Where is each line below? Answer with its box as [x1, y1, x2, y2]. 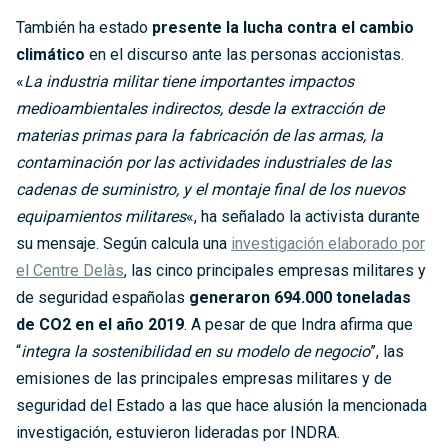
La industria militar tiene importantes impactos [24, 72, 354, 92]
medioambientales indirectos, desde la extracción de [16, 99, 384, 119]
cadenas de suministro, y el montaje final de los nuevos [16, 180, 405, 200]
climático [16, 45, 85, 65]
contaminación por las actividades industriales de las [16, 153, 391, 173]
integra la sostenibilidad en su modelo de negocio [21, 342, 370, 362]
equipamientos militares [16, 207, 186, 227]
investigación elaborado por [231, 234, 425, 254]
